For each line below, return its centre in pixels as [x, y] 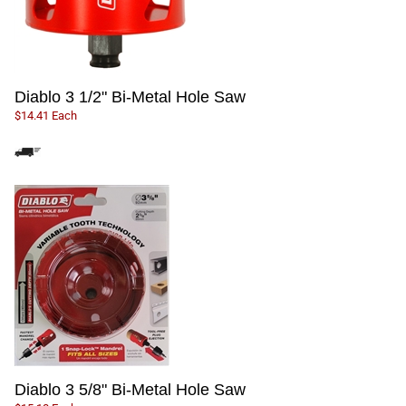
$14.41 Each [46, 116]
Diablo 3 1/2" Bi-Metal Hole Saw [130, 97]
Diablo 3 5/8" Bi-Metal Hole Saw [130, 390]
